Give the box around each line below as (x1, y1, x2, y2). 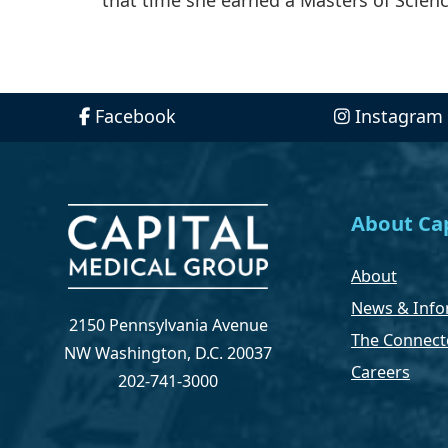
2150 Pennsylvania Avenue (68, 314, 268, 337)
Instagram (354, 103, 443, 128)
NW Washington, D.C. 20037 (64, 342, 272, 365)
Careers (351, 360, 410, 383)
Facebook (95, 103, 177, 128)
